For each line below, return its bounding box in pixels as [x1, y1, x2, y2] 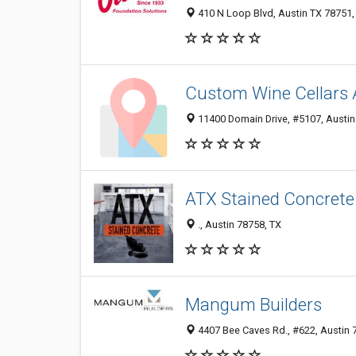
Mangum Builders [185, 294, 322, 315]
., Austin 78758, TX [195, 219, 281, 231]
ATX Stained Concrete [185, 188, 354, 210]
